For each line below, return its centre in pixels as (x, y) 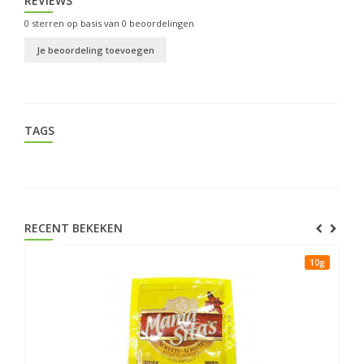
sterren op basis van (76, 24)
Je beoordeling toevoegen (95, 50)
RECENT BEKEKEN (74, 228)
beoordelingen (160, 24)
